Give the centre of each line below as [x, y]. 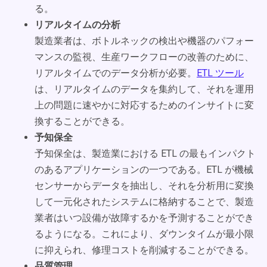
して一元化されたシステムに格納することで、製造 [144, 202]
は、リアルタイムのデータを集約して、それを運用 [144, 89]
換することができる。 [82, 121]
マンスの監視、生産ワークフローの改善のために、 [144, 57]
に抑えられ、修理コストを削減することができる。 [144, 250]
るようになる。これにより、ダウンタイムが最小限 [144, 234]
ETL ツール [220, 73]
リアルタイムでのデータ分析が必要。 [116, 73]
